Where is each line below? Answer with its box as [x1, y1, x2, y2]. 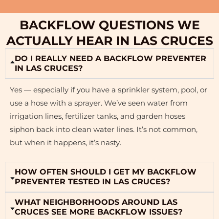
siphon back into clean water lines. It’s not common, [10, 125, 197, 134]
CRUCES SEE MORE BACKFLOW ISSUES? [15, 207, 183, 217]
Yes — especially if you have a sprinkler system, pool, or [10, 86, 207, 95]
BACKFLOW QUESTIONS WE [19, 18, 200, 33]
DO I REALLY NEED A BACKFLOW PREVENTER [15, 54, 207, 64]
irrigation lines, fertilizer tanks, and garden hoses [10, 112, 185, 121]
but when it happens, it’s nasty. [10, 138, 121, 148]
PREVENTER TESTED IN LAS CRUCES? [15, 176, 171, 186]
